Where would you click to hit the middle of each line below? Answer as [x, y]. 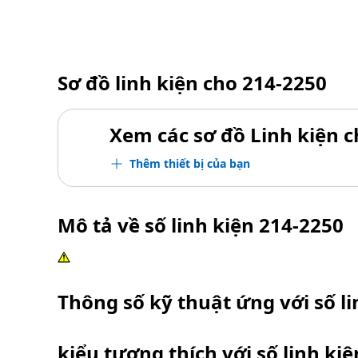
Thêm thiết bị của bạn [190, 163]
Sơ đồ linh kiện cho [150, 83]
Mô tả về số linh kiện [158, 225]
